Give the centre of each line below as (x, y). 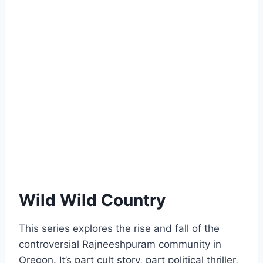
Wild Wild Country (92, 200)
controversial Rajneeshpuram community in (120, 244)
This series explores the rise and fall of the (119, 228)
